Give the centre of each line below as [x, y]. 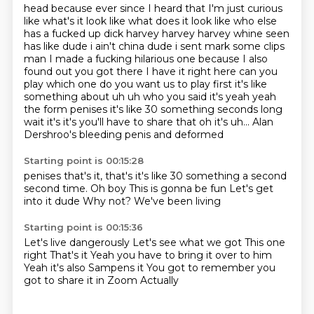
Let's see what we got [188, 243]
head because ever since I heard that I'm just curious [153, 8]
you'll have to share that [139, 122]
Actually [159, 280]
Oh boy [109, 189]
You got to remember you [211, 268]
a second [264, 176]
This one [265, 243]
